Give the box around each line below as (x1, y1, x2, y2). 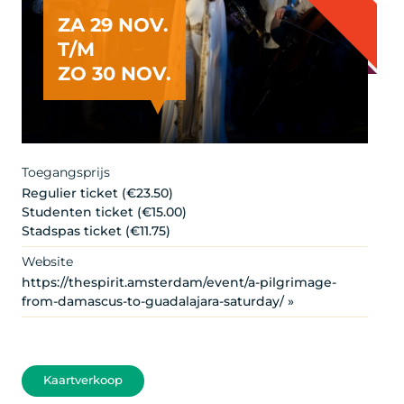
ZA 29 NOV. (58, 13, 169, 36)
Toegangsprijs (22, 163, 110, 180)
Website (22, 252, 73, 270)
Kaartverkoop (43, 373, 123, 388)
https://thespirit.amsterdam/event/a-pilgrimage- (22, 273, 336, 290)
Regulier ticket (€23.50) (22, 184, 173, 201)
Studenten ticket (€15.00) (22, 203, 187, 220)
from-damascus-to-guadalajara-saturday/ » (22, 292, 294, 309)
